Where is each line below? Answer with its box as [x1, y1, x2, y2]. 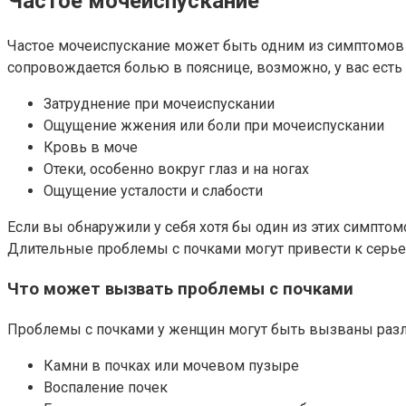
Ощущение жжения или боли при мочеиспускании [43, 116, 384, 134]
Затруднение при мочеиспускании [43, 94, 275, 112]
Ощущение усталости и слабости [43, 181, 263, 199]
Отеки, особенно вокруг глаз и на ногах [43, 159, 309, 178]
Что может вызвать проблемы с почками [7, 279, 353, 300]
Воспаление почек [43, 379, 168, 396]
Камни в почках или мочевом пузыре [43, 357, 299, 374]
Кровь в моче [43, 138, 138, 156]
